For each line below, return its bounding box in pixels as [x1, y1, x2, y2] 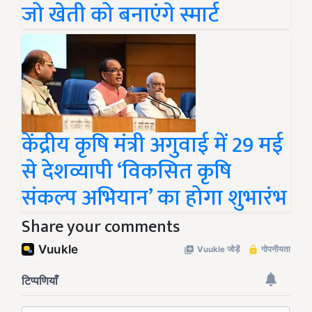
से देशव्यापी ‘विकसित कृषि [22, 153, 231, 191]
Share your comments [22, 213, 180, 242]
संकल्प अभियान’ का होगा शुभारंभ [22, 180, 287, 217]
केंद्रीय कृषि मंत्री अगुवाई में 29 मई [22, 127, 283, 164]
